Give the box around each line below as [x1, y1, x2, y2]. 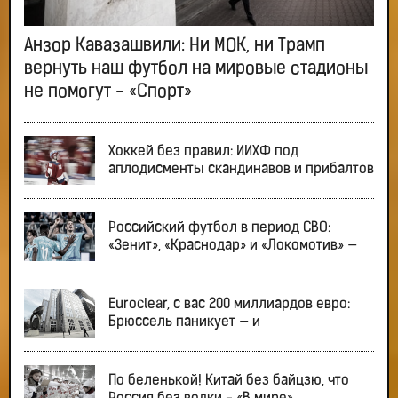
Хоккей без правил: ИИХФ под [108, 144, 298, 159]
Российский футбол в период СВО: [108, 220, 330, 235]
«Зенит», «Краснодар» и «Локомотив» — [108, 238, 357, 253]
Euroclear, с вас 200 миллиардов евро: [108, 297, 350, 312]
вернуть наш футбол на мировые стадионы [24, 60, 368, 79]
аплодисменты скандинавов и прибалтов [108, 162, 374, 177]
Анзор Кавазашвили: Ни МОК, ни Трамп [24, 37, 325, 56]
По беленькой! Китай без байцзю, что [108, 373, 349, 388]
